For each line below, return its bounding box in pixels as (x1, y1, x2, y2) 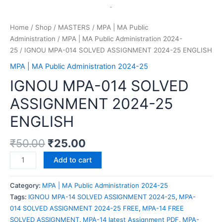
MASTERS (58, 23, 90, 32)
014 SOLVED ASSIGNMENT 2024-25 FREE (10, 204, 139, 212)
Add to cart (53, 155, 92, 165)
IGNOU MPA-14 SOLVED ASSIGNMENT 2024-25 (28, 192, 175, 201)
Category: (10, 181, 42, 189)
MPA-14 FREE (142, 204, 184, 212)
